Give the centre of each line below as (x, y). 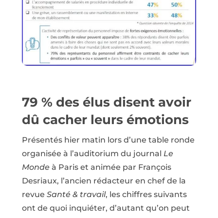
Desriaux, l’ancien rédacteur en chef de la (104, 181)
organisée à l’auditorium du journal (92, 153)
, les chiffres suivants (146, 194)
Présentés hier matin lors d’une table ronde (108, 140)
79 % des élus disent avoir (106, 102)
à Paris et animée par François (111, 167)
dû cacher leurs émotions (105, 119)
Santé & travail (76, 194)
